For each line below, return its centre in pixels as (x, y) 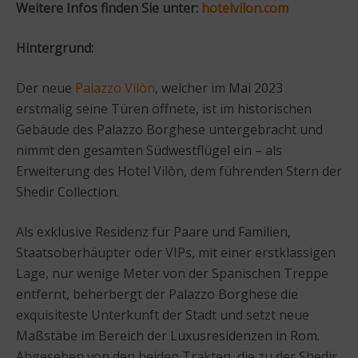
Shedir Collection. (68, 191)
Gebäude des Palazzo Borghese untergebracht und (169, 129)
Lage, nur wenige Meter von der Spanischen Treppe (172, 273)
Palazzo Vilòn (115, 88)
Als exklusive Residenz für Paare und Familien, (153, 231)
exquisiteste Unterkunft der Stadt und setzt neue (163, 314)
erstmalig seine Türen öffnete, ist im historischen (164, 108)
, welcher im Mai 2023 (219, 88)
